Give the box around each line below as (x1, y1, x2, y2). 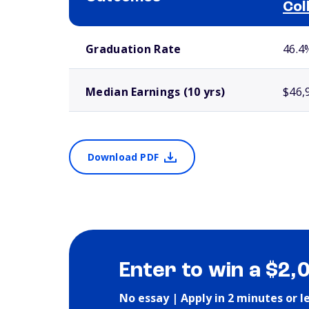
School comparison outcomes (69, 28, 165, 35)
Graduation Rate (86, 41, 181, 57)
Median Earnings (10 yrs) (86, 84, 226, 99)
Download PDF (87, 150, 159, 163)
